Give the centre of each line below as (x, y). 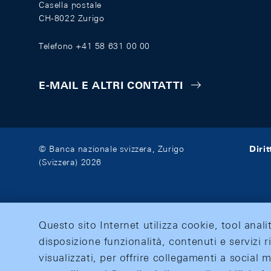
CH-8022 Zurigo (72, 18)
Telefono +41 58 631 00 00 (94, 46)
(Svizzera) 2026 (70, 162)
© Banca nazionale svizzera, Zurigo (112, 149)
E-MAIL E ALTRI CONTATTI (111, 86)
